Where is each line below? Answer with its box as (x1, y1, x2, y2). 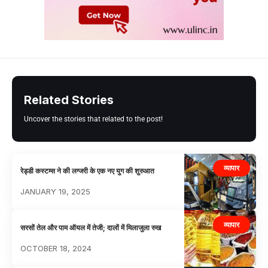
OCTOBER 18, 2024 (20, 243, 92, 253)
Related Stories (24, 92, 114, 107)
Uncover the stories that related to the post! (24, 114, 163, 123)
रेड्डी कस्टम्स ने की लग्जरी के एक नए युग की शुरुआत (20, 166, 155, 175)
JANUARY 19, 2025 (20, 186, 91, 196)
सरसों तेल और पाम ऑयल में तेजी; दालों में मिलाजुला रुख (20, 223, 162, 232)
